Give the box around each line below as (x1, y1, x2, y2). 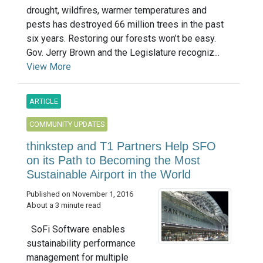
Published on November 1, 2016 (26, 189, 133, 198)
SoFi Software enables (26, 224, 125, 235)
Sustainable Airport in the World (26, 167, 191, 181)
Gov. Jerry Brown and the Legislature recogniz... (26, 46, 220, 58)
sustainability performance (26, 238, 136, 249)
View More (26, 60, 71, 72)
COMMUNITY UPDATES (29, 119, 104, 129)
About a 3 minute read (26, 200, 101, 210)
